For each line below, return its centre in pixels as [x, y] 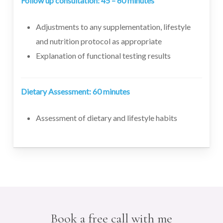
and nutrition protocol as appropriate [99, 41]
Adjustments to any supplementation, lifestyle [113, 26]
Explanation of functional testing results [103, 55]
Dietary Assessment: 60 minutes [75, 92]
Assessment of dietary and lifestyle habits [106, 118]
